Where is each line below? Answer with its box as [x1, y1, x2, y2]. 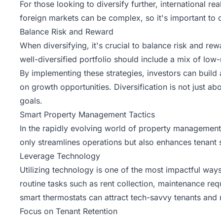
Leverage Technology [20, 150, 100, 161]
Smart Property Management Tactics [20, 109, 155, 119]
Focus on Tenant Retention [20, 206, 117, 216]
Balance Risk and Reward [20, 26, 113, 37]
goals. [20, 95, 42, 106]
